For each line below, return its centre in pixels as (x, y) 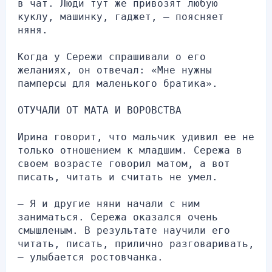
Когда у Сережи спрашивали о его (112, 56)
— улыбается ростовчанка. (90, 257)
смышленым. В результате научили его (124, 230)
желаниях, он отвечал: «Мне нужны (115, 70)
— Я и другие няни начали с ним (109, 203)
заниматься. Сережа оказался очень (118, 217)
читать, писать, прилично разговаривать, (136, 243)
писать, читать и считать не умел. (118, 177)
